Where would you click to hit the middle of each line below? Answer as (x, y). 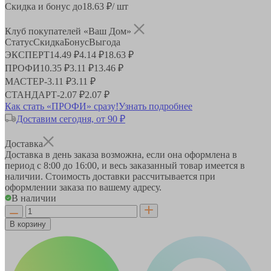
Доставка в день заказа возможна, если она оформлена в (121, 154)
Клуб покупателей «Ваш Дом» (69, 31)
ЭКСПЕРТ (27, 54)
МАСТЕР (24, 81)
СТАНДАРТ (31, 94)
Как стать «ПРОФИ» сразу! (62, 106)
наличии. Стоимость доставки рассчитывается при (110, 176)
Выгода (105, 42)
